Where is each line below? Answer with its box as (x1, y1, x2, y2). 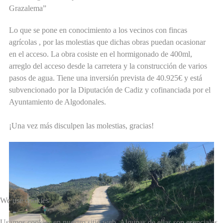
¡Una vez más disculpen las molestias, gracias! (9, 121, 154, 130)
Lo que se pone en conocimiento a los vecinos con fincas (9, 26, 187, 35)
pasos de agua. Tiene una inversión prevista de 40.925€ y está (9, 74, 202, 83)
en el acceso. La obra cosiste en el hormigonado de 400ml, (9, 50, 192, 59)
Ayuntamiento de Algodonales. (9, 98, 106, 107)
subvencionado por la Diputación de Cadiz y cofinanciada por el (9, 86, 211, 95)
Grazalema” (9, 4, 46, 13)
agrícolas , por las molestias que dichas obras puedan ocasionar (9, 38, 206, 47)
